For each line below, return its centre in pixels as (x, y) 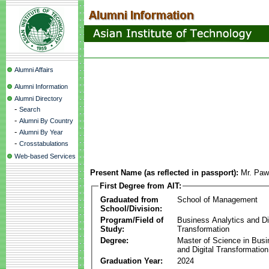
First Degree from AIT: (141, 186)
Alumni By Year (41, 132)
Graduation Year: (131, 261)
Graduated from (129, 199)
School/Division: (131, 208)
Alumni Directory (38, 98)
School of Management (217, 199)
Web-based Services (45, 156)
